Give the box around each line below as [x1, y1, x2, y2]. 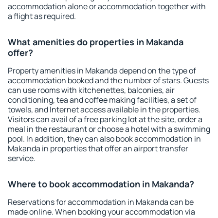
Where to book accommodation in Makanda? [8, 178, 194, 190]
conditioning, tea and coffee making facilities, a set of [8, 94, 197, 105]
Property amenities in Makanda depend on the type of [8, 65, 196, 76]
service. [8, 153, 36, 163]
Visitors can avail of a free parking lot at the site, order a [8, 114, 202, 125]
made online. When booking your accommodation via [8, 206, 195, 217]
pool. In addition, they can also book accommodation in [8, 133, 201, 144]
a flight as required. [8, 11, 76, 21]
